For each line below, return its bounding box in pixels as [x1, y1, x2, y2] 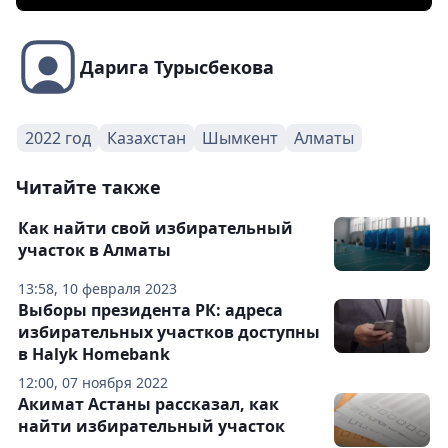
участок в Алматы [18, 239, 171, 262]
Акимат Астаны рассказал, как [18, 393, 279, 416]
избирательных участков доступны [18, 321, 320, 344]
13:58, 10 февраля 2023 [18, 279, 177, 299]
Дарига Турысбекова [80, 55, 274, 80]
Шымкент [202, 127, 278, 150]
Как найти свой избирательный [18, 217, 293, 240]
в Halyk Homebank [18, 343, 170, 366]
